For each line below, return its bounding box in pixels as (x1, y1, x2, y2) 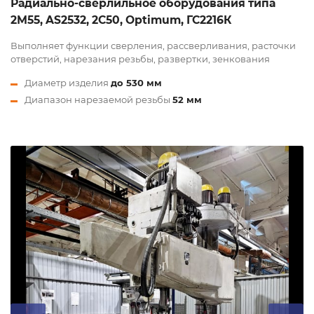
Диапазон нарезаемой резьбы (25, 94, 172, 106)
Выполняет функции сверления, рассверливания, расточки (11, 40, 296, 52)
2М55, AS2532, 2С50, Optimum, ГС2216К (11, 13, 231, 27)
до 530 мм (111, 77, 162, 89)
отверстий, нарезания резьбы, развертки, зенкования (11, 53, 270, 65)
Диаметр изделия (25, 77, 111, 89)
